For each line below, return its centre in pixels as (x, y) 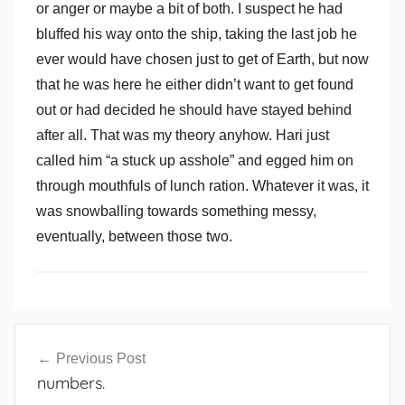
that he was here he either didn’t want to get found (195, 84)
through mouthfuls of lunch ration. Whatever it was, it (202, 185)
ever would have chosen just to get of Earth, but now (202, 59)
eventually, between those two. (134, 236)
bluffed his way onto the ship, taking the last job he (197, 33)
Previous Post (101, 358)
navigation (61, 366)
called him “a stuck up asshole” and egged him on (195, 160)
